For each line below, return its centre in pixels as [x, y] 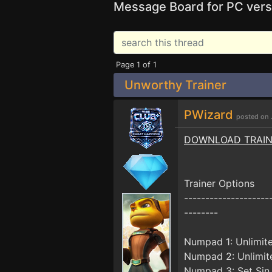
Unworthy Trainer [175, 85]
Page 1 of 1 [136, 65]
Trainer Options [219, 183]
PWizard [210, 115]
